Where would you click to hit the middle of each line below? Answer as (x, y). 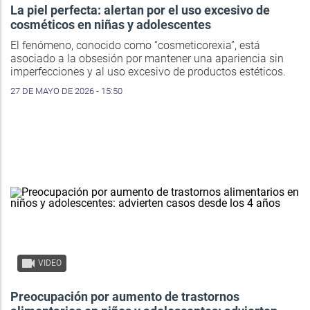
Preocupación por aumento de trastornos (125, 297)
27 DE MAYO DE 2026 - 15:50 (66, 91)
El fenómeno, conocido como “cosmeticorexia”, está (135, 46)
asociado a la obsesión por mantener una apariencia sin (147, 59)
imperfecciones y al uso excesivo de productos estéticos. (148, 72)
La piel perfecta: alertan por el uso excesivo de (140, 10)
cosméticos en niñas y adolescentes (111, 25)
